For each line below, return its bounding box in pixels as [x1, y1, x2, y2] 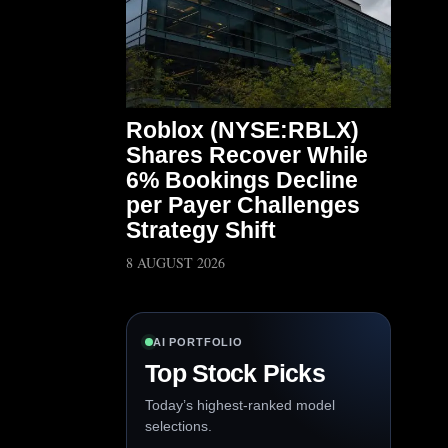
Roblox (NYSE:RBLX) [126, 117, 359, 143]
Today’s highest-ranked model [145, 397, 335, 413]
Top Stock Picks [145, 359, 325, 387]
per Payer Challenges [126, 192, 360, 218]
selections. [145, 418, 212, 434]
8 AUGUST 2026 [126, 253, 225, 272]
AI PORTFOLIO [153, 336, 243, 348]
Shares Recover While [126, 142, 368, 168]
